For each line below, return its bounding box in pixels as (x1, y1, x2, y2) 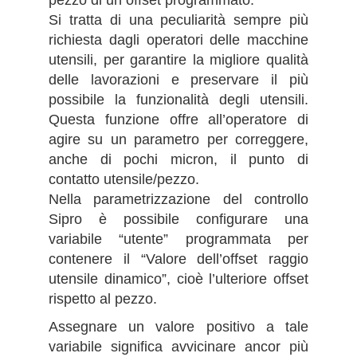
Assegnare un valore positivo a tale (49, 319, 308, 335)
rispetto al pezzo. (49, 290, 157, 307)
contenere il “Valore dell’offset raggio (49, 250, 308, 267)
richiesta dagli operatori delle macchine (49, 31, 308, 48)
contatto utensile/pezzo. (49, 171, 199, 187)
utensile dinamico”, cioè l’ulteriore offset (49, 270, 308, 287)
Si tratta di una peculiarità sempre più (49, 11, 308, 28)
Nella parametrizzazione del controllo (49, 190, 308, 207)
